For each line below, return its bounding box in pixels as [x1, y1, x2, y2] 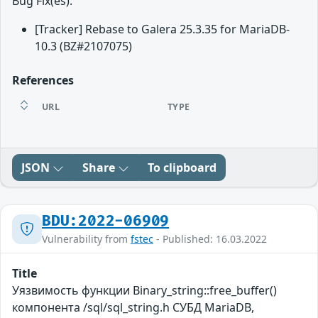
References [12, 72, 74, 89]
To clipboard [148, 160, 216, 176]
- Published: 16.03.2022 [153, 232, 267, 246]
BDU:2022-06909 [42, 212, 170, 231]
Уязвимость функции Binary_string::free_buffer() [12, 283, 277, 299]
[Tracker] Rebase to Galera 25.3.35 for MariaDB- [35, 21, 290, 38]
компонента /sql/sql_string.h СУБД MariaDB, [12, 300, 254, 316]
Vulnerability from [42, 232, 131, 246]
